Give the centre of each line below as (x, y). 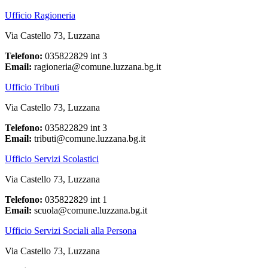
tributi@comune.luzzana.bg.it (89, 139)
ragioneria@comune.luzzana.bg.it (96, 67)
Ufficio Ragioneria (40, 16)
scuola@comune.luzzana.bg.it (89, 211)
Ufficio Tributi (32, 87)
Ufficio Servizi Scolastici (52, 159)
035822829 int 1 (75, 200)
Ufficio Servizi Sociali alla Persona (71, 231)
